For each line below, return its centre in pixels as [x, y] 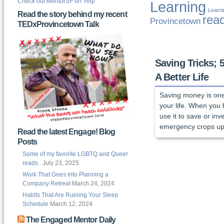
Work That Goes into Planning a [65, 175]
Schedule [35, 204]
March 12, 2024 [71, 204]
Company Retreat [46, 184]
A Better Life [182, 77]
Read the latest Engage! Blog [66, 132]
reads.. [31, 163]
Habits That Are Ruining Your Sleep [70, 195]
